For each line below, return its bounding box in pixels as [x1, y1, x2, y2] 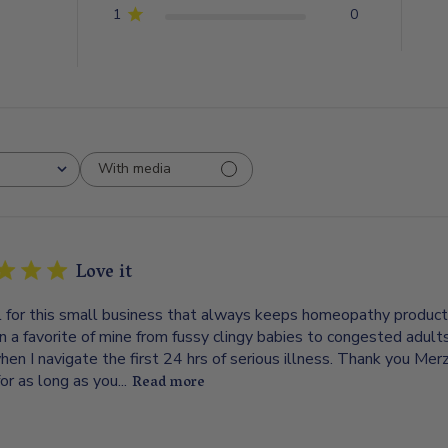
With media [98, 159, 171, 179]
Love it [76, 256, 132, 291]
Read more [132, 369, 205, 397]
